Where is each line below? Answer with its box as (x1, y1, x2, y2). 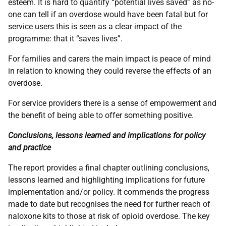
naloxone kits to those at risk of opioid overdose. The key (8, 211, 210, 221)
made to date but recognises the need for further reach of (8, 199, 210, 209)
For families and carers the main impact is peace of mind (8, 54, 211, 64)
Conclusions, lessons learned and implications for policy (8, 131, 205, 140)
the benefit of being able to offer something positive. (8, 110, 194, 120)
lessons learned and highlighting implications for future (8, 175, 205, 185)
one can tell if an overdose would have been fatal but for (8, 10, 208, 19)
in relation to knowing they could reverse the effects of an (8, 66, 211, 76)
